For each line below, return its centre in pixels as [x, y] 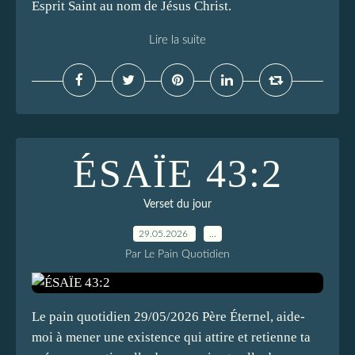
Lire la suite [177, 40]
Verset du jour [177, 204]
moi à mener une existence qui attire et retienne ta [171, 337]
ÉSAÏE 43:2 [177, 174]
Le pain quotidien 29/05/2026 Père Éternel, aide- [168, 317]
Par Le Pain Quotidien [177, 254]
